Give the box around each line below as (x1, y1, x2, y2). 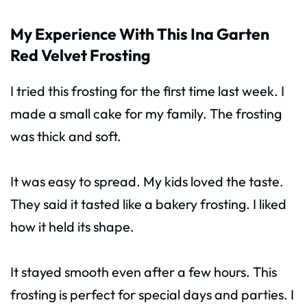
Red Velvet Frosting (10, 45, 150, 65)
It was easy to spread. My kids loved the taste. (10, 172, 284, 190)
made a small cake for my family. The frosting (10, 104, 282, 122)
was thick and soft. (10, 127, 121, 145)
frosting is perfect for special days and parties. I (10, 285, 294, 303)
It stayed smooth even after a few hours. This (10, 262, 277, 280)
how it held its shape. (10, 217, 134, 235)
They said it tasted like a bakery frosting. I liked (10, 195, 286, 212)
